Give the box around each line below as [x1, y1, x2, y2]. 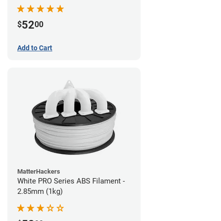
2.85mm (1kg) [17, 187, 63, 196]
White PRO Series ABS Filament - [17, 177, 125, 186]
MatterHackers [17, 168, 60, 176]
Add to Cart [17, 44, 52, 52]
